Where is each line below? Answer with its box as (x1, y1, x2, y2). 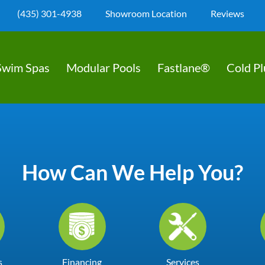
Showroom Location (105, 8, 187, 19)
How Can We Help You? (22, 159, 243, 185)
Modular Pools (66, 60, 141, 75)
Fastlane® (157, 60, 210, 75)
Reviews (211, 8, 244, 19)
